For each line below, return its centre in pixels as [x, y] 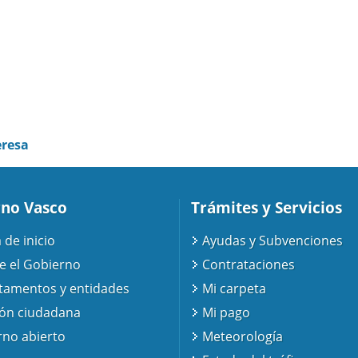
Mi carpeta [235, 289]
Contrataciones [249, 265]
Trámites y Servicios [266, 208]
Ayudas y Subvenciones [273, 241]
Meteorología [243, 337]
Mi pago [227, 313]
